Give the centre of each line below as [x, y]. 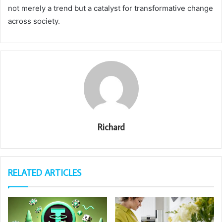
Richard [111, 127]
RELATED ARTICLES [45, 173]
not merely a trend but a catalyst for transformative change [111, 8]
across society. [34, 21]
